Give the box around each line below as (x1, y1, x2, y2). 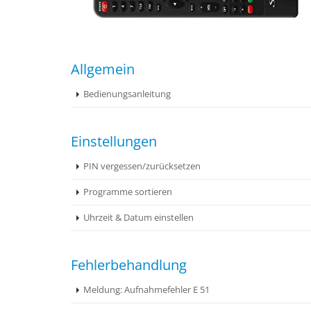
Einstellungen (71, 132, 157, 151)
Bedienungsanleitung (83, 88, 171, 100)
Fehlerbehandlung (71, 255, 187, 274)
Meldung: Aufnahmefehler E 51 (83, 284, 210, 296)
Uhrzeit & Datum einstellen (83, 212, 194, 224)
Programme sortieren (83, 186, 172, 198)
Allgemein (71, 60, 135, 78)
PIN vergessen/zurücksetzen (83, 160, 201, 172)
